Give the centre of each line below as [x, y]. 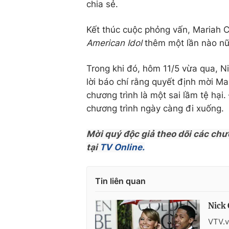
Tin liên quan [120, 181]
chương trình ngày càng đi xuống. [155, 108]
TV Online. [121, 147]
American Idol [116, 43]
